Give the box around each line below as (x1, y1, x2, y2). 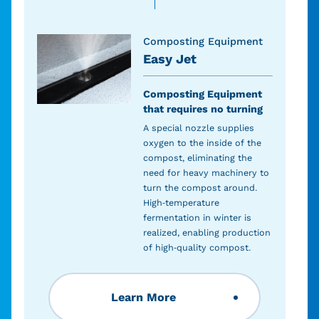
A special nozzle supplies (142, 122, 254, 133)
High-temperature (142, 197, 219, 208)
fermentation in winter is (142, 211, 251, 223)
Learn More (110, 290, 176, 304)
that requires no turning (142, 103, 263, 115)
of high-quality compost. (142, 241, 251, 253)
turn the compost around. (142, 182, 258, 193)
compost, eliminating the (142, 152, 252, 163)
